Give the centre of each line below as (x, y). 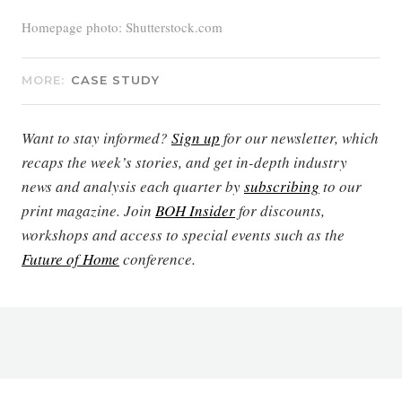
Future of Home (70, 259)
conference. (157, 259)
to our (341, 186)
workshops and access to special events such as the (183, 235)
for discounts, (280, 210)
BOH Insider (195, 210)
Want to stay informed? (96, 138)
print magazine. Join (88, 210)
